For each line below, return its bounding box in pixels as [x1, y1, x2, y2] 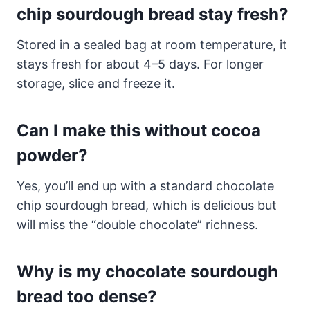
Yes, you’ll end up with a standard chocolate [17, 179, 274, 194]
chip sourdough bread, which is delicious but [17, 198, 277, 213]
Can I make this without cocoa [17, 120, 261, 141]
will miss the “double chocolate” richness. [17, 217, 258, 232]
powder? [17, 145, 88, 166]
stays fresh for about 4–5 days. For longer [17, 57, 264, 72]
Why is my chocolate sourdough [17, 262, 278, 282]
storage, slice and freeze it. [17, 76, 175, 91]
